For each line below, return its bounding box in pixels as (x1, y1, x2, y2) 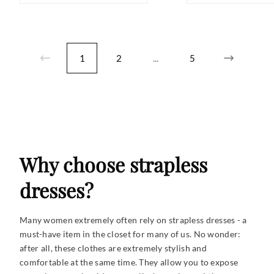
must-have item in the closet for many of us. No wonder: (20, 229, 241, 240)
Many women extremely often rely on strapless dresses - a (20, 215, 247, 226)
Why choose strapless (20, 151, 207, 178)
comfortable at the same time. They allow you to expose (20, 257, 239, 268)
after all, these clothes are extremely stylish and (20, 243, 207, 254)
